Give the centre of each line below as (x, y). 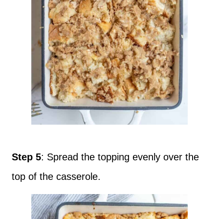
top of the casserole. (58, 177)
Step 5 (26, 157)
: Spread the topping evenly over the (120, 157)
